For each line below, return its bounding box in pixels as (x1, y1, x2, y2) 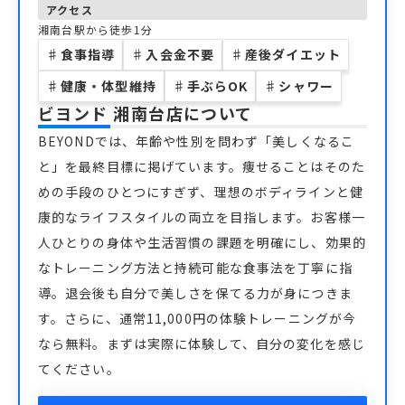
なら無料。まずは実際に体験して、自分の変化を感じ (38, 334, 365, 353)
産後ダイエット (245, 45, 341, 63)
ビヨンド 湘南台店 (38, 101, 184, 125)
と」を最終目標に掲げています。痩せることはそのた (38, 157, 365, 175)
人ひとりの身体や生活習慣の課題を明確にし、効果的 (38, 233, 366, 251)
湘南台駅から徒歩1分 (38, 22, 153, 37)
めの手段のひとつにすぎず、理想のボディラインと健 (38, 183, 363, 201)
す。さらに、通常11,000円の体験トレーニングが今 (38, 309, 357, 327)
